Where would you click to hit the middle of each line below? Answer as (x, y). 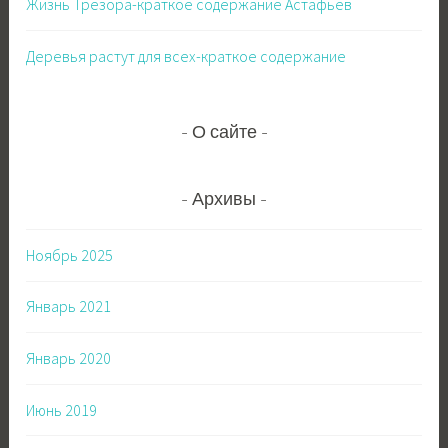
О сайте (224, 134)
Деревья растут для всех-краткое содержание (186, 55)
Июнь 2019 (62, 409)
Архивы (224, 200)
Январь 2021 (69, 306)
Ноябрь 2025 (70, 254)
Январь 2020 (69, 357)
